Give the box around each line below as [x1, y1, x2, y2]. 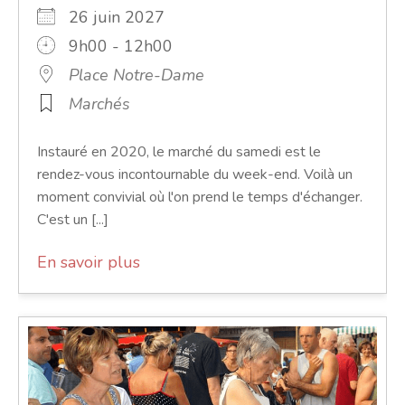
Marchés [69, 93, 130, 116]
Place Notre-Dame [69, 64, 204, 87]
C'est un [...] [37, 210, 108, 231]
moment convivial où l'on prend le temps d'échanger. [37, 187, 363, 208]
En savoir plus [37, 251, 140, 274]
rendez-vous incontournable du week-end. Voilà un [37, 165, 353, 185]
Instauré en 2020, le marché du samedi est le [37, 142, 321, 163]
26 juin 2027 [69, 6, 183, 29]
